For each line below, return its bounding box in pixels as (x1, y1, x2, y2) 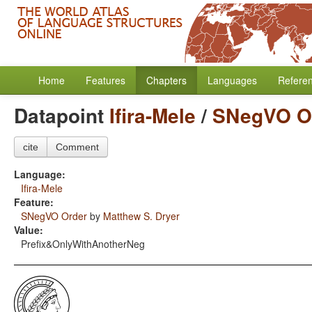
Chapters (146, 73, 187, 87)
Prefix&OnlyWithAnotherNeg (21, 237, 145, 251)
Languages (208, 73, 257, 87)
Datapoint (14, 101, 109, 130)
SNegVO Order (21, 209, 87, 223)
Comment (56, 141, 99, 153)
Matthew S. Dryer (103, 209, 180, 223)
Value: (14, 223, 43, 237)
